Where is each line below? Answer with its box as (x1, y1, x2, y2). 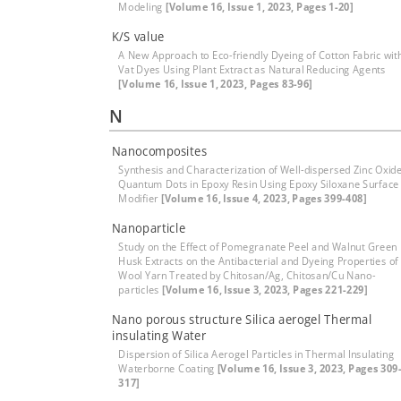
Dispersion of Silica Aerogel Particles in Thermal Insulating (118, 346, 395, 362)
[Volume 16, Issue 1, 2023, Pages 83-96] (118, 76, 313, 91)
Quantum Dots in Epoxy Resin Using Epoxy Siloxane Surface (118, 176, 399, 192)
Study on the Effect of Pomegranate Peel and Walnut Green (118, 239, 398, 254)
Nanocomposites (111, 142, 208, 159)
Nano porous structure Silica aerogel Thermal (111, 311, 372, 328)
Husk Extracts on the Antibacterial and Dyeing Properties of (118, 253, 398, 269)
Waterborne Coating (118, 361, 218, 376)
